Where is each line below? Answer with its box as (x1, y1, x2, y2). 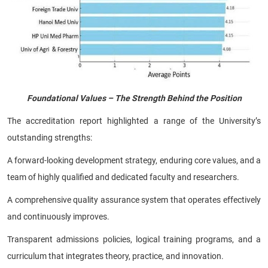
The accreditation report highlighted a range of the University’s (7, 115, 261, 126)
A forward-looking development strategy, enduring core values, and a (7, 155, 261, 165)
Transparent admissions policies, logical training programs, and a (7, 234, 261, 244)
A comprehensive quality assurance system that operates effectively (7, 194, 261, 205)
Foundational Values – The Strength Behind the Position (26, 93, 242, 103)
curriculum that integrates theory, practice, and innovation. (7, 251, 224, 261)
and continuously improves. (7, 211, 109, 221)
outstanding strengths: (7, 132, 92, 142)
